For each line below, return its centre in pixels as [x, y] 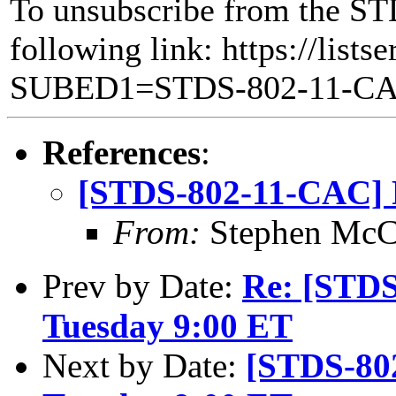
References [122, 152]
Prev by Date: [142, 286]
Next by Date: [144, 365]
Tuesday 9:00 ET [168, 325]
